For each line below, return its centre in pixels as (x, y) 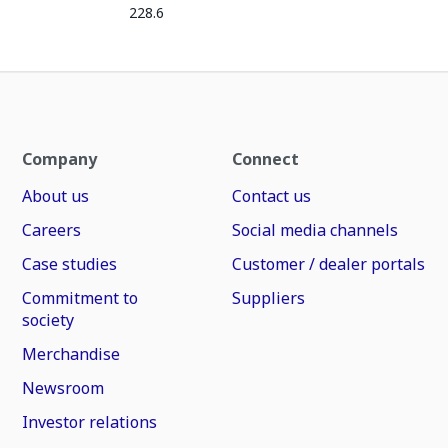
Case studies (70, 264)
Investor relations (90, 422)
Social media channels (314, 230)
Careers (52, 230)
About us (56, 196)
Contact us (271, 196)
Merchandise (71, 354)
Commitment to (80, 298)
